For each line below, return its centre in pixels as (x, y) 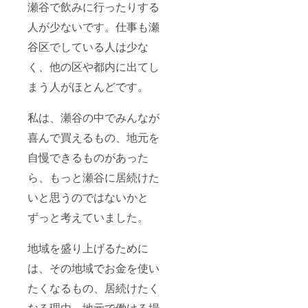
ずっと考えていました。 (88, 217)
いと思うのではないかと (88, 197)
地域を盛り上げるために (88, 247)
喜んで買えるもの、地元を (93, 137)
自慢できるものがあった (88, 157)
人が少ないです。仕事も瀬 (93, 26)
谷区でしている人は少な (88, 46)
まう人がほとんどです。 (88, 86)
